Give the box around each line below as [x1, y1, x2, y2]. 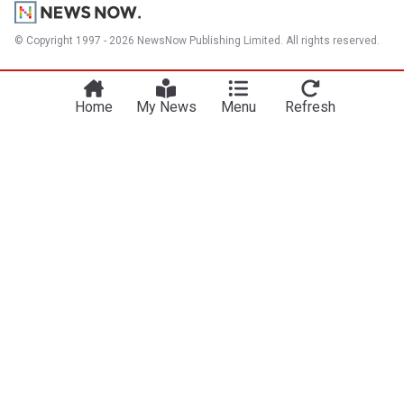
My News [135, 97, 197, 115]
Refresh [285, 97, 335, 115]
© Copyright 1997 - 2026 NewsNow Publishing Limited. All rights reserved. [14, 33, 380, 47]
